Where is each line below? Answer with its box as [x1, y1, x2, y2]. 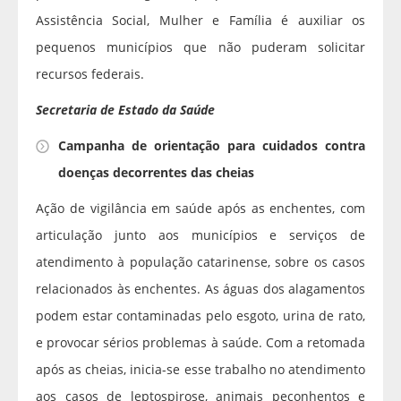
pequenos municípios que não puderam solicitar [36, 38, 365, 56]
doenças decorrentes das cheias [58, 164, 254, 182]
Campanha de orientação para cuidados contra [58, 137, 365, 155]
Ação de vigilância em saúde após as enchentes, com [36, 200, 365, 218]
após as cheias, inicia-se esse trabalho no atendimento [36, 361, 365, 379]
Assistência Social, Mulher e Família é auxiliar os [36, 12, 365, 30]
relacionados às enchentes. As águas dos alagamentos [36, 280, 365, 298]
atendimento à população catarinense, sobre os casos [36, 253, 365, 271]
